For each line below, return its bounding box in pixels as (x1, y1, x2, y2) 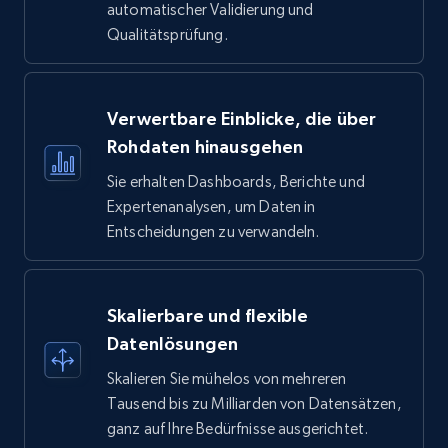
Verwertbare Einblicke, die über (107, 108, 377, 129)
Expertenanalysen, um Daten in (107, 197, 316, 216)
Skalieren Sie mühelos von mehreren (107, 369, 347, 388)
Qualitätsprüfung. (107, 25, 228, 44)
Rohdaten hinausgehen (107, 136, 304, 157)
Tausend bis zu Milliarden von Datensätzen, (107, 394, 402, 413)
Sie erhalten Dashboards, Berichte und (107, 172, 365, 191)
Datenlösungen (107, 333, 239, 354)
